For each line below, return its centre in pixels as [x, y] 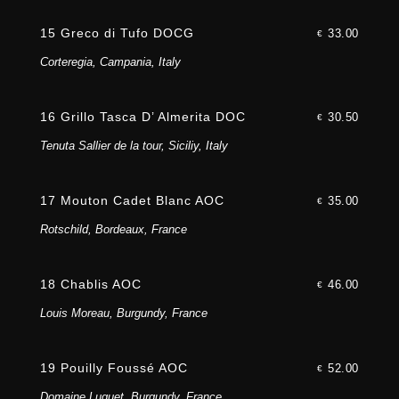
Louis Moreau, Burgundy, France [123, 313]
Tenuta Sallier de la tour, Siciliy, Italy [134, 146]
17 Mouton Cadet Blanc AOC [132, 201]
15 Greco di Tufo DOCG [117, 33]
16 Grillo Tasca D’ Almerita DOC [142, 117]
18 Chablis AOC [90, 285]
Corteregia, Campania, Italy [110, 62]
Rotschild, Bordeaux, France [113, 230]
